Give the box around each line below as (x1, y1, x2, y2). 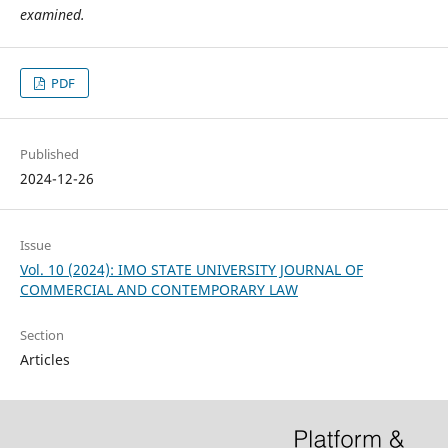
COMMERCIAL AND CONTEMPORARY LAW (19, 280, 298, 300)
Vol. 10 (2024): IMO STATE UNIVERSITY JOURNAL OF (19, 260, 363, 280)
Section (19, 326, 64, 345)
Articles (19, 350, 70, 370)
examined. (19, 5, 93, 24)
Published (19, 145, 79, 164)
